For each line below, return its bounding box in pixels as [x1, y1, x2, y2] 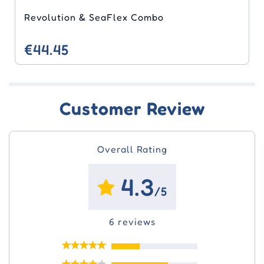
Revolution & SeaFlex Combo [131, 11, 164, 23]
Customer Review [59, 97, 205, 119]
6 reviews [108, 215, 156, 227]
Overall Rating [97, 143, 167, 155]
